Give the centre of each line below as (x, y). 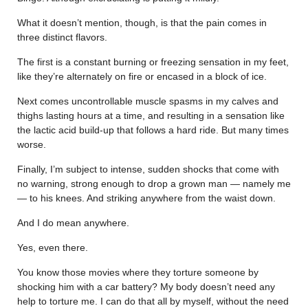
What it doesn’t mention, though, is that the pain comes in (142, 22)
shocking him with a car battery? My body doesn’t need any (146, 286)
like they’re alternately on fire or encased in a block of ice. (142, 76)
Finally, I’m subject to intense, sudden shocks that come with (148, 169)
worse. (32, 144)
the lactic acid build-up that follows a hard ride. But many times (153, 130)
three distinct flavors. (62, 37)
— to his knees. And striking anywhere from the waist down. (146, 198)
